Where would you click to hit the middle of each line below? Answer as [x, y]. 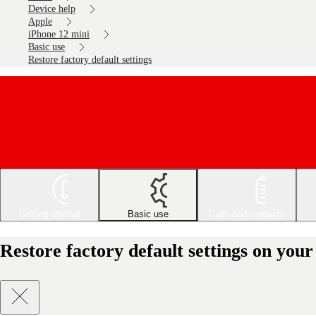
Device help [52, 9]
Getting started [49, 214]
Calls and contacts [247, 214]
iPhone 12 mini [59, 34]
